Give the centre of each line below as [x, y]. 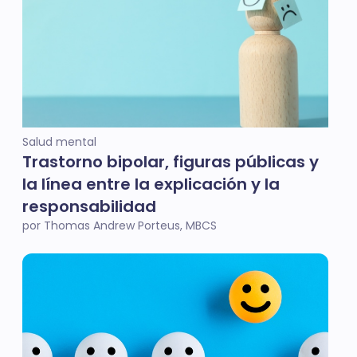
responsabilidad [89, 206]
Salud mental [59, 142]
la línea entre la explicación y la [151, 184]
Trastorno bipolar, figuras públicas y [171, 162]
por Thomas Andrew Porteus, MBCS [120, 226]
